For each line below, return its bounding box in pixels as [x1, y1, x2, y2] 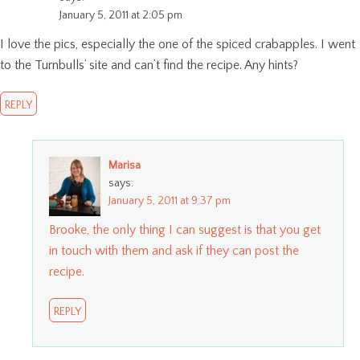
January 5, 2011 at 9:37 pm [108, 194, 231, 207]
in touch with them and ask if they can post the [49, 243, 299, 258]
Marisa [108, 158, 141, 172]
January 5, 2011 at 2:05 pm [59, 8, 182, 22]
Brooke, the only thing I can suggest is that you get [49, 222, 321, 237]
